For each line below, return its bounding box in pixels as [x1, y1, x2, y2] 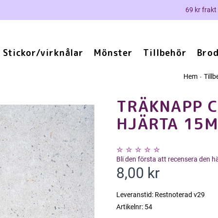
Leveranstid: [116, 191, 153, 199]
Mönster [93, 47, 133, 59]
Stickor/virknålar [2, 47, 84, 59]
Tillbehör [143, 47, 187, 59]
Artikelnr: [116, 203, 143, 211]
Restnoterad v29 [155, 191, 205, 199]
